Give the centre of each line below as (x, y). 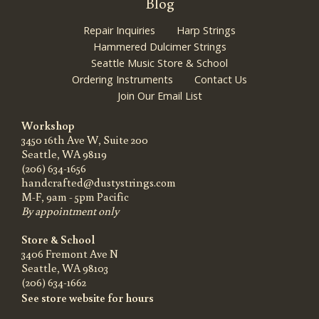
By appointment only (70, 210)
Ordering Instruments (122, 79)
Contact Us (221, 79)
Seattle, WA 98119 (64, 153)
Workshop (48, 125)
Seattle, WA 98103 (65, 267)
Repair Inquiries (119, 30)
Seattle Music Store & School (159, 63)
